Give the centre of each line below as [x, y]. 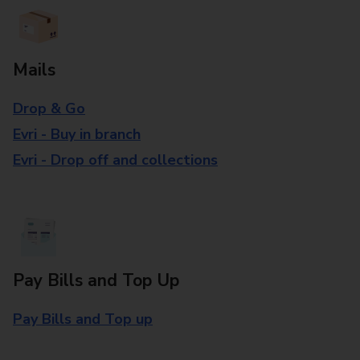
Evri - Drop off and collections [115, 160]
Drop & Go [49, 108]
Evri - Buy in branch [77, 134]
